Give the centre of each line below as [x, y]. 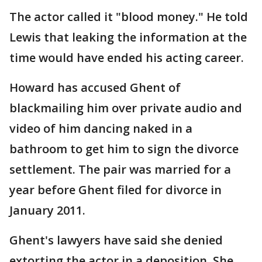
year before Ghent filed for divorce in [116, 190]
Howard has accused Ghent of [95, 87]
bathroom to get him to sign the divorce [124, 149]
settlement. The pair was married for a [120, 169]
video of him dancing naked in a [101, 128]
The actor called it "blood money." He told [129, 17]
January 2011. [47, 210]
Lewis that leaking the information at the [128, 37]
